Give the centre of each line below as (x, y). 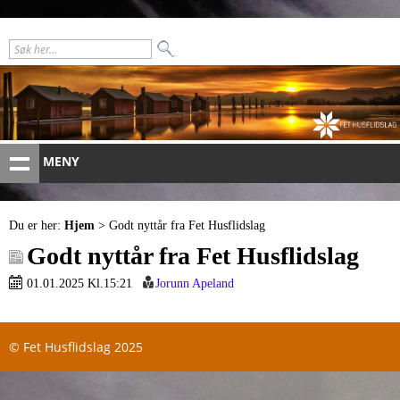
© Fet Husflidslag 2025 (76, 346)
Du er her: (37, 225)
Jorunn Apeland (195, 283)
